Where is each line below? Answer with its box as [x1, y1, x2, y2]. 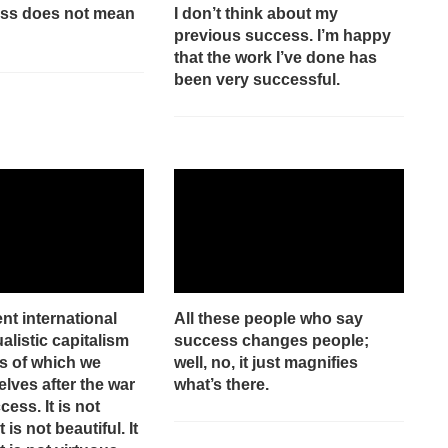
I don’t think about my [173, 4, 338, 22]
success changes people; [173, 331, 369, 349]
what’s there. [173, 375, 269, 393]
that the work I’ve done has [173, 48, 377, 66]
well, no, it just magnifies [173, 353, 358, 371]
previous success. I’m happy [173, 26, 391, 44]
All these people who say [173, 309, 363, 327]
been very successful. [173, 70, 340, 88]
